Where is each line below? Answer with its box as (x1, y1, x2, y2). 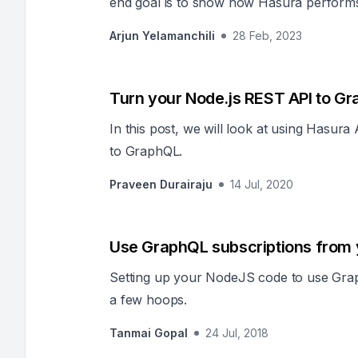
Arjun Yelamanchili (109, 29, 215, 42)
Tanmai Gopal (109, 326, 188, 340)
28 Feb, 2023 (233, 29, 302, 42)
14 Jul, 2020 (230, 177, 293, 191)
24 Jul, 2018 (205, 326, 268, 340)
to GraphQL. (109, 143, 183, 159)
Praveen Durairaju (109, 177, 213, 191)
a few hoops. (109, 292, 188, 308)
